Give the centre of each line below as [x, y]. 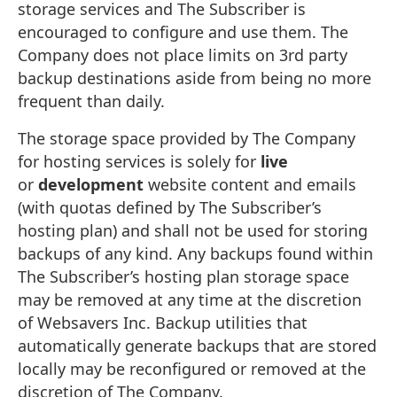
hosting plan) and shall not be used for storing [193, 230]
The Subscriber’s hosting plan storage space [183, 276]
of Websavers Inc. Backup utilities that [163, 322]
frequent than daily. [91, 101]
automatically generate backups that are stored [197, 345]
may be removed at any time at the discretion [190, 299]
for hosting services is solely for [139, 161]
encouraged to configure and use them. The [183, 31]
